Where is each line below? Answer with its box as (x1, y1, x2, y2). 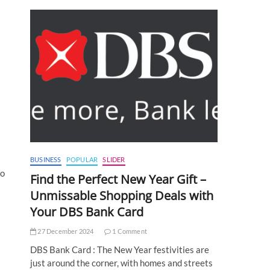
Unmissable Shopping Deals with (30, 187, 213, 204)
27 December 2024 (36, 227, 94, 236)
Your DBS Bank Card (30, 204, 143, 221)
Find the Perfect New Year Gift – (30, 171, 206, 188)
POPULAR (66, 155, 98, 164)
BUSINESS (30, 155, 61, 164)
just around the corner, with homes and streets (30, 257, 213, 269)
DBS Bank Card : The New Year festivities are (30, 244, 209, 256)
